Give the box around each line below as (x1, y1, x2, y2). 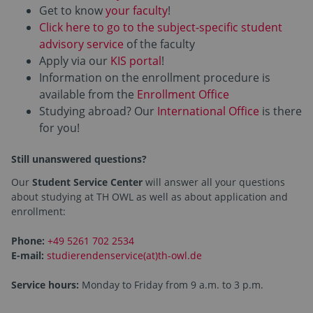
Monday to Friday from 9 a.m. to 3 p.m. (82, 278, 263, 292)
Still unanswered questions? (11, 152, 147, 166)
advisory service (39, 36, 124, 52)
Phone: (11, 234, 48, 248)
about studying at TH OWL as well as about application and (11, 190, 288, 204)
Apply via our (39, 53, 110, 69)
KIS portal (110, 53, 161, 69)
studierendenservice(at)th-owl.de (47, 249, 202, 263)
